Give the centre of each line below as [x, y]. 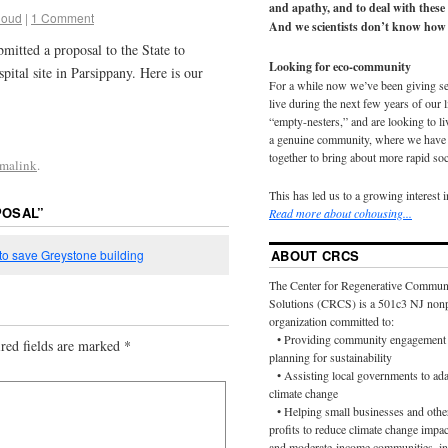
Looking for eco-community [340, 66]
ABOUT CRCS [315, 256]
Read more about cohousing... [340, 213]
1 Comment [62, 18]
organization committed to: [331, 321]
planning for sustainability [330, 357]
